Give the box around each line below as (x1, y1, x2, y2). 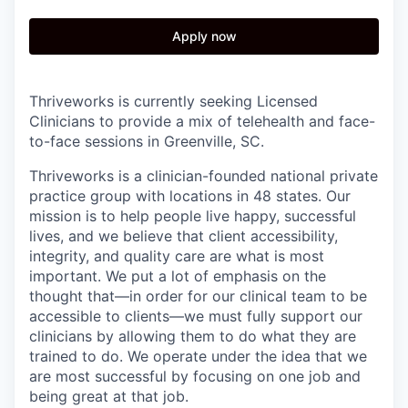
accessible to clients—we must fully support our (29, 306, 362, 325)
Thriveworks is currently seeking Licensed (29, 91, 318, 110)
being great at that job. (29, 386, 189, 405)
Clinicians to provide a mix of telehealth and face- (29, 111, 375, 130)
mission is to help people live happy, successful (29, 206, 356, 225)
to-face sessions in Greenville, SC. (29, 131, 264, 150)
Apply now (171, 27, 237, 44)
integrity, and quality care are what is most (29, 246, 324, 265)
